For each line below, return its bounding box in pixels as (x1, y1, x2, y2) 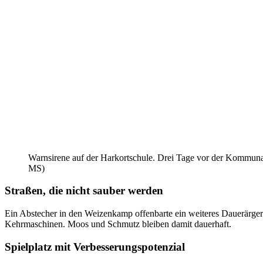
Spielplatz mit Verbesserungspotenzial (5, 240, 185, 253)
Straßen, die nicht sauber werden (5, 184, 163, 197)
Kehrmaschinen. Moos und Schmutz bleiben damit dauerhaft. (5, 219, 231, 230)
